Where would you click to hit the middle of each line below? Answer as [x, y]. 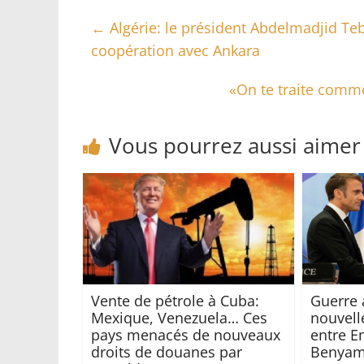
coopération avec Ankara [175, 51]
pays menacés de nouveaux [186, 334]
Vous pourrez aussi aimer [235, 146]
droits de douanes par [167, 351]
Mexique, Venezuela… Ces [179, 317]
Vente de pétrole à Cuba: [175, 300]
